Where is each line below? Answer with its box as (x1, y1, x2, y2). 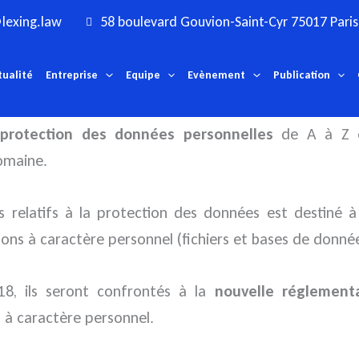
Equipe (125, 68, 160, 83)
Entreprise (46, 68, 99, 83)
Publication (272, 68, 330, 83)
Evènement (188, 68, 246, 83)
